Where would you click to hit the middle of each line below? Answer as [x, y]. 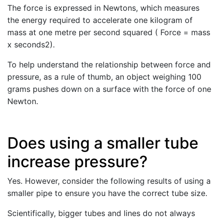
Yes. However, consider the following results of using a [109, 181]
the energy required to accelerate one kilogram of [100, 20]
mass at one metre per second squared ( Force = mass [109, 32]
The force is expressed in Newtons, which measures [103, 8]
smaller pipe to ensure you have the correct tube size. [107, 193]
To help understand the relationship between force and [109, 65]
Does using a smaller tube [103, 143]
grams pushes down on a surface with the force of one [109, 89]
